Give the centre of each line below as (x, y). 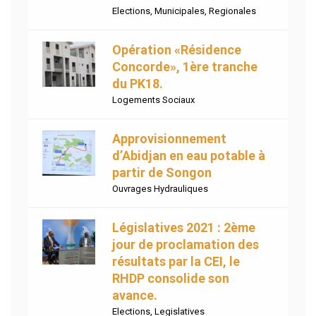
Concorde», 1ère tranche (185, 67)
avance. (135, 296)
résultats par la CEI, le (176, 262)
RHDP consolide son (171, 279)
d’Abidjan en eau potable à (189, 156)
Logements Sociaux (153, 100)
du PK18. (138, 84)
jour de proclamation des (186, 245)
